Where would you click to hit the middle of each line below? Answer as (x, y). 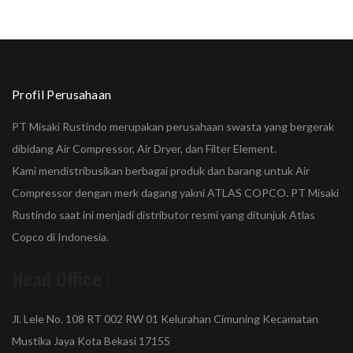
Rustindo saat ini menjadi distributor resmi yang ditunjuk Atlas (163, 215)
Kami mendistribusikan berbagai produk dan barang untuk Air (161, 171)
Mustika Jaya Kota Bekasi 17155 (91, 341)
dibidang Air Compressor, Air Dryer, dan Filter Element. (144, 149)
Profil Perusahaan (62, 94)
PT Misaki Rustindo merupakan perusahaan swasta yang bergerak (173, 126)
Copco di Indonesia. (60, 237)
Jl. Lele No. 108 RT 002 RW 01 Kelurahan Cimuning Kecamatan (165, 319)
